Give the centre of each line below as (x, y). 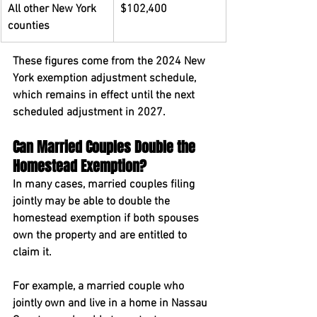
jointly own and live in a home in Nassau (111, 304)
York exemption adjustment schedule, (106, 79)
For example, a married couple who (100, 287)
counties (29, 26)
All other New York (53, 9)
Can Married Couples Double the (106, 147)
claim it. (32, 253)
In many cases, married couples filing (105, 185)
